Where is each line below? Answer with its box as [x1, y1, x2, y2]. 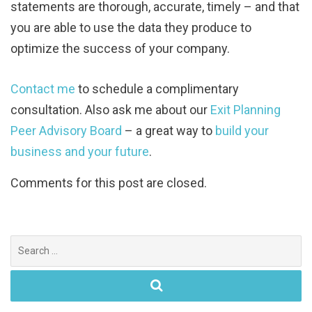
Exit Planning [210, 102, 281, 117]
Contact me [10, 81, 75, 96]
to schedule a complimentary [75, 81, 239, 96]
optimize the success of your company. [10, 40, 230, 56]
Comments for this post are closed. [10, 175, 207, 190]
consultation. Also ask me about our [10, 102, 210, 117]
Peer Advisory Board [10, 123, 122, 138]
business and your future [10, 143, 149, 159]
